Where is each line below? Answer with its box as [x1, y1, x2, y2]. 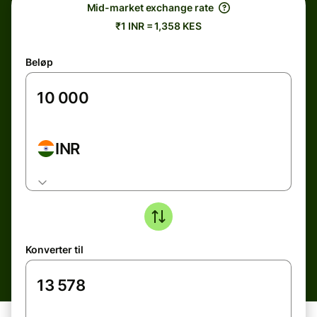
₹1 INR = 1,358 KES [115, 20, 202, 32]
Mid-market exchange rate [86, 1, 214, 13]
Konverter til [25, 243, 83, 255]
